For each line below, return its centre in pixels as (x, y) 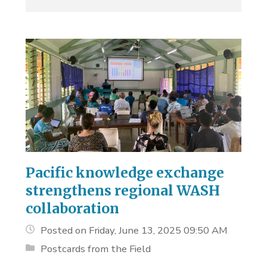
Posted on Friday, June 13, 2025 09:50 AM (134, 230)
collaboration (73, 208)
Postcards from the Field (96, 249)
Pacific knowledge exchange (125, 172)
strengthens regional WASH (123, 190)
